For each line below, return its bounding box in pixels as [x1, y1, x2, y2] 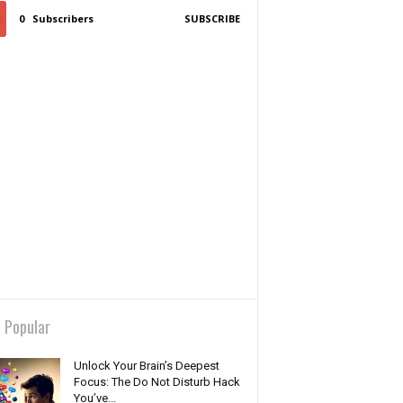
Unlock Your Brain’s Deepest [73, 359, 219, 372]
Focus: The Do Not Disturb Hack [73, 375, 240, 389]
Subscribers [31, 12, 94, 25]
